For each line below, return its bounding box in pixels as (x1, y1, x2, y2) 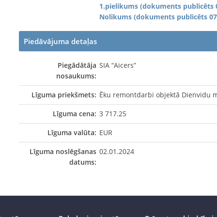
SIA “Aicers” (99, 60, 137, 70)
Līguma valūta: (47, 127, 96, 137)
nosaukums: (56, 71, 96, 80)
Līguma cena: (52, 108, 96, 118)
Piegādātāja (57, 60, 96, 70)
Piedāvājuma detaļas (24, 36, 97, 46)
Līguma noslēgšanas (29, 146, 96, 156)
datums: (69, 157, 96, 167)
